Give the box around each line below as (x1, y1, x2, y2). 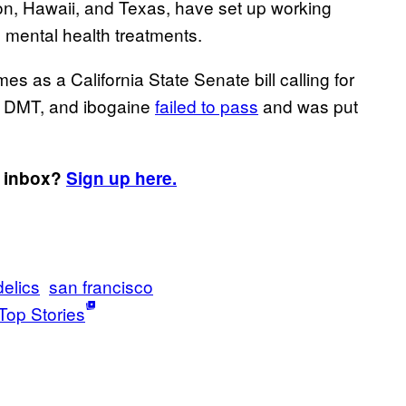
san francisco (49, 273, 153, 298)
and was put (258, 92, 358, 118)
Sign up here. (66, 165, 177, 190)
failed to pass (155, 92, 258, 118)
